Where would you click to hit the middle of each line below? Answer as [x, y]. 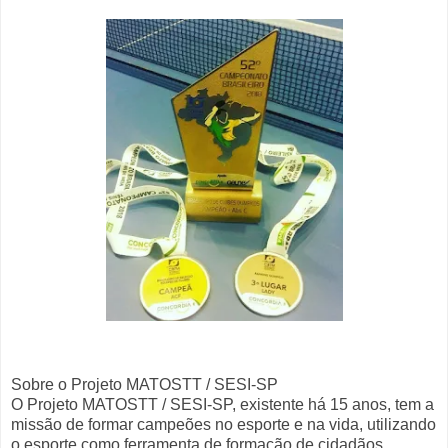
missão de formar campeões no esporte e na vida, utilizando [223, 425]
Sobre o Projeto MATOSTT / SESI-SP [144, 385]
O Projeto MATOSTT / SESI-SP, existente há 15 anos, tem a [222, 405]
